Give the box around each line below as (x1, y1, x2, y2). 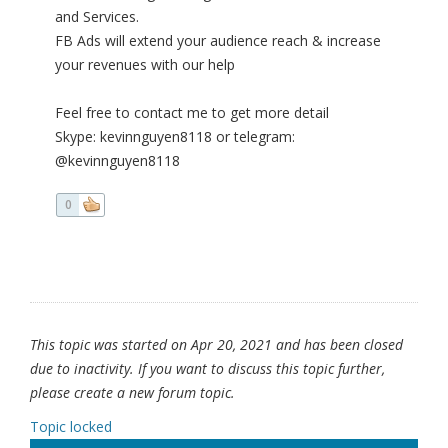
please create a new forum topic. (30, 383, 235, 403)
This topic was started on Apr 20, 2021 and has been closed (30, 335, 403, 355)
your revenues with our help (55, 55, 235, 75)
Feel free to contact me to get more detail (55, 103, 329, 123)
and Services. (55, 7, 139, 27)
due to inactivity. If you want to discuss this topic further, (30, 359, 385, 379)
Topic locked (30, 417, 112, 437)
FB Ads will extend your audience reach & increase (55, 31, 381, 51)
